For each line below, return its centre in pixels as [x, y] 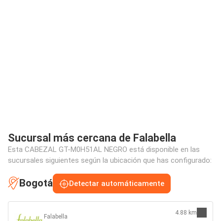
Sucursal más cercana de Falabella [92, 138]
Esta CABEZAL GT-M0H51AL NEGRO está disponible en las [104, 149]
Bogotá [36, 183]
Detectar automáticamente [117, 183]
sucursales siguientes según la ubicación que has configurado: [110, 160]
